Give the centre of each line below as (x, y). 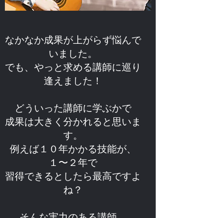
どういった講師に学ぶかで (73, 107)
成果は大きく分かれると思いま (73, 121)
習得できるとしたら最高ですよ (73, 175)
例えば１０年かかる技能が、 (73, 148)
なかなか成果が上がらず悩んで (73, 39)
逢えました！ (73, 80)
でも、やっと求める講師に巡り (73, 66)
